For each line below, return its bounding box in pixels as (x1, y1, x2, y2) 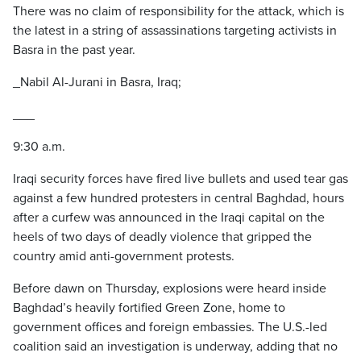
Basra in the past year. (13, 42, 135, 58)
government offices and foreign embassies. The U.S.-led (13, 319, 327, 335)
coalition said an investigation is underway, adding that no (13, 338, 338, 355)
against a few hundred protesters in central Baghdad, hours (13, 190, 344, 206)
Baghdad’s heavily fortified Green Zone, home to (13, 300, 285, 316)
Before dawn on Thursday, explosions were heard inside (13, 280, 326, 297)
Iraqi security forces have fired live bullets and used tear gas (13, 171, 348, 187)
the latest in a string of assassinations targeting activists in (13, 23, 337, 39)
